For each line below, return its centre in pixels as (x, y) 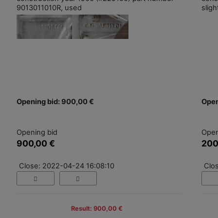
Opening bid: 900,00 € (55, 102)
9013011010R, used (49, 8)
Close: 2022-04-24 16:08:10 (67, 166)
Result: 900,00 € (97, 208)
